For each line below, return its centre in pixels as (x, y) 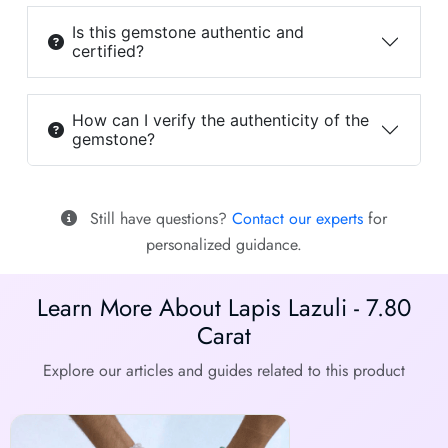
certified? (107, 51)
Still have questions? (158, 219)
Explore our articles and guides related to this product (224, 371)
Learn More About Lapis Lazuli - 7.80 (224, 308)
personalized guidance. (224, 245)
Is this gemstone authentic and (187, 32)
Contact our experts (297, 219)
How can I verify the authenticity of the (220, 120)
